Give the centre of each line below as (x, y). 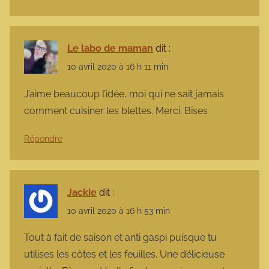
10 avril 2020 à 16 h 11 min (118, 67)
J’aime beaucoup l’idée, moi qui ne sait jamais (124, 94)
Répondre (43, 138)
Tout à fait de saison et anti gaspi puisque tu (120, 238)
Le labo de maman (110, 49)
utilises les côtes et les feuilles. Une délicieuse (124, 255)
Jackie (82, 192)
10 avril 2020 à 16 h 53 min (119, 210)
